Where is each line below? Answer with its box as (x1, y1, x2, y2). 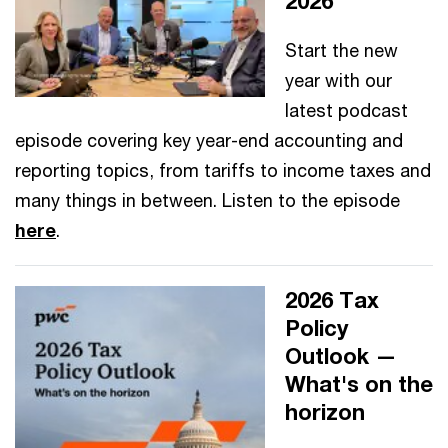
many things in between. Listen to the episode (15, 188, 400, 211)
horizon (285, 398, 365, 425)
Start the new (285, 38, 398, 61)
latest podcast (285, 98, 408, 121)
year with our (285, 68, 392, 91)
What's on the (285, 370, 433, 397)
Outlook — (285, 342, 397, 369)
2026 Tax (285, 286, 379, 313)
